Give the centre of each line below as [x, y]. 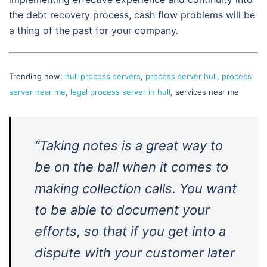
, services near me [205, 92]
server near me [37, 92]
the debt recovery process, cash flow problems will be [132, 15]
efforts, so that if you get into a [130, 232]
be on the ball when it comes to [131, 167]
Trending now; [37, 77]
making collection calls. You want [136, 189]
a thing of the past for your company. [94, 31]
